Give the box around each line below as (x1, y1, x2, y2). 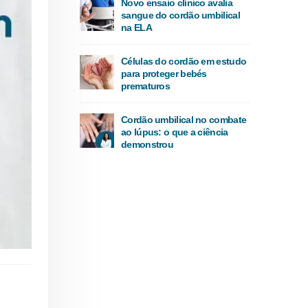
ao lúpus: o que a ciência (121, 126, 228, 138)
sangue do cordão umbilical (121, 10, 240, 21)
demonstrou (121, 139, 173, 151)
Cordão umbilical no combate (121, 114, 247, 126)
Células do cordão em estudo (121, 56, 247, 67)
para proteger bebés (121, 68, 207, 80)
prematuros (121, 80, 170, 92)
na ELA (121, 22, 152, 34)
